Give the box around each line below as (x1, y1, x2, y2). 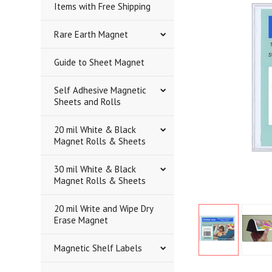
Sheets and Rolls (54, 96, 121, 107)
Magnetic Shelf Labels (54, 242, 143, 254)
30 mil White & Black (54, 163, 137, 175)
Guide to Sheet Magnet (54, 56, 145, 68)
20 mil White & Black (54, 124, 137, 135)
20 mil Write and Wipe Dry (54, 203, 154, 214)
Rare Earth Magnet (54, 29, 129, 40)
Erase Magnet (54, 214, 109, 226)
